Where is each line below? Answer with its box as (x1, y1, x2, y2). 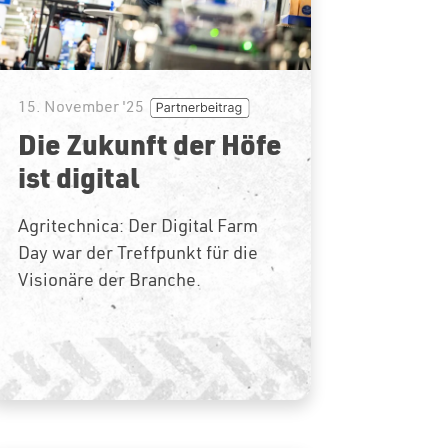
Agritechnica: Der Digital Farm (17, 213, 258, 237)
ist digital (17, 157, 139, 196)
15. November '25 (17, 95, 144, 116)
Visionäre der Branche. (17, 267, 201, 291)
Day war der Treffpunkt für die (17, 240, 258, 264)
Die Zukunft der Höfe (17, 124, 281, 163)
